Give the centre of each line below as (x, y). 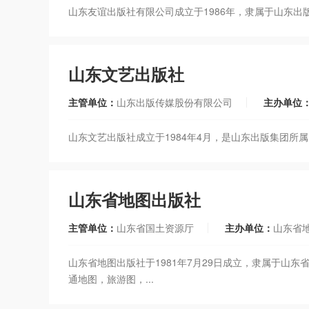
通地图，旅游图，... (111, 278)
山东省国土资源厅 (155, 227)
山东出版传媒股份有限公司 (175, 102)
